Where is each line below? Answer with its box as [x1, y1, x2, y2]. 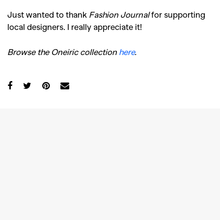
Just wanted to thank [7, 9, 89, 20]
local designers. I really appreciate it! [7, 22, 142, 32]
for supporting [149, 9, 205, 20]
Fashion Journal [89, 9, 149, 20]
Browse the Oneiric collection [7, 47, 119, 57]
